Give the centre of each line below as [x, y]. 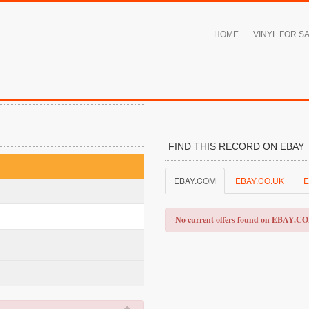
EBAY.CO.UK [260, 180]
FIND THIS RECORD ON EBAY [236, 146]
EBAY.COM [195, 180]
